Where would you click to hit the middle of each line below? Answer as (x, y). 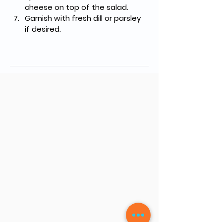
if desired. (43, 29)
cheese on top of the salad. (77, 7)
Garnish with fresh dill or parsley (84, 18)
